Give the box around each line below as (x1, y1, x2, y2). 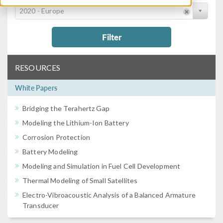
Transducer (22, 201, 59, 210)
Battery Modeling (22, 147, 78, 156)
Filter (102, 31, 121, 43)
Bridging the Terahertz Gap (22, 104, 110, 112)
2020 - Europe (19, 6, 64, 15)
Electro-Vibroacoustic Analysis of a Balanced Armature (22, 191, 196, 199)
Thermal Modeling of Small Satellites (22, 176, 138, 185)
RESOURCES (15, 63, 61, 72)
